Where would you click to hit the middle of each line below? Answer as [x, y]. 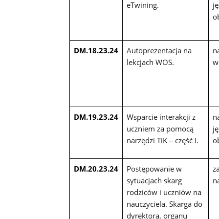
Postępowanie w [154, 169]
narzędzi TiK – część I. [162, 141]
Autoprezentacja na [159, 51]
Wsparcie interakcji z [161, 117]
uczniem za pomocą [160, 129]
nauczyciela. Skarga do [164, 204]
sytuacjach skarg [154, 181]
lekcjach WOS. [150, 62]
